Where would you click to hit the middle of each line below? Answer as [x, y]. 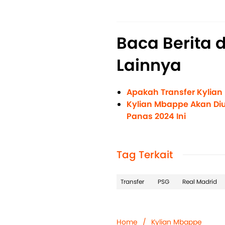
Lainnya [149, 65]
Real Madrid [200, 182]
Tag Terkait [145, 155]
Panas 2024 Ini [156, 117]
